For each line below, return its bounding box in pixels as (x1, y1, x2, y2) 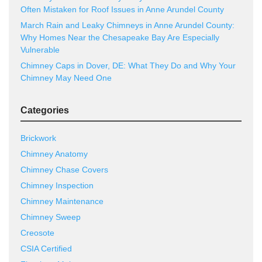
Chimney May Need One (20, 73, 112, 82)
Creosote (20, 227, 54, 237)
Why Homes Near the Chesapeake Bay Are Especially (20, 32, 219, 42)
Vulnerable (20, 44, 60, 54)
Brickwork (20, 133, 56, 143)
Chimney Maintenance (20, 196, 104, 206)
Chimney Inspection (20, 180, 94, 190)
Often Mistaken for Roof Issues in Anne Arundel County (20, 4, 224, 14)
